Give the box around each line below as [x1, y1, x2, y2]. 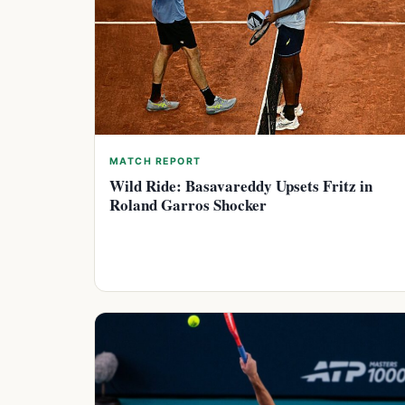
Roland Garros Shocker [109, 193, 267, 217]
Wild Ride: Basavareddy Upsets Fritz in [109, 174, 372, 198]
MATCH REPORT [109, 155, 202, 168]
